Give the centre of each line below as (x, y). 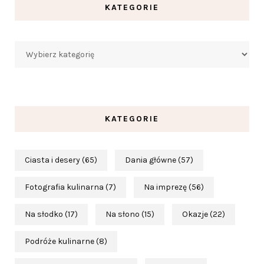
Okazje (195, 214)
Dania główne (151, 160)
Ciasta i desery (52, 160)
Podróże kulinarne (60, 241)
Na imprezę (165, 187)
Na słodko (44, 214)
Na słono (123, 214)
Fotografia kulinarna (64, 187)
